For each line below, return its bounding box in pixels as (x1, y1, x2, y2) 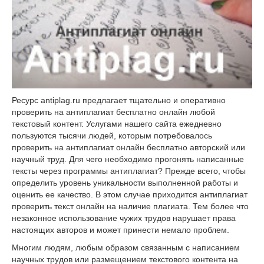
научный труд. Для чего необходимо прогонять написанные (12, 154, 244, 164)
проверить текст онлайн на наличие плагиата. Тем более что (12, 201, 249, 211)
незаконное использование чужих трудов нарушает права (12, 213, 236, 223)
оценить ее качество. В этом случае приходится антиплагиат (12, 189, 247, 199)
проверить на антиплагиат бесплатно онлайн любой (12, 107, 215, 117)
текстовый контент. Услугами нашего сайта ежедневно (12, 118, 222, 128)
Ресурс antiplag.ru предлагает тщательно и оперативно (12, 95, 226, 105)
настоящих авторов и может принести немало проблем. (12, 225, 229, 235)
